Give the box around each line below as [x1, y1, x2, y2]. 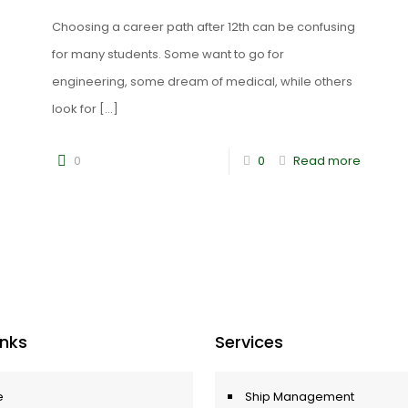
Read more [293, 152, 362, 169]
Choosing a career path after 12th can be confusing [51, 18, 355, 36]
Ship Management [245, 388, 354, 405]
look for [51, 100, 97, 117]
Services [215, 331, 283, 353]
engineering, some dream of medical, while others [51, 73, 352, 90]
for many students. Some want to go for [51, 46, 284, 63]
